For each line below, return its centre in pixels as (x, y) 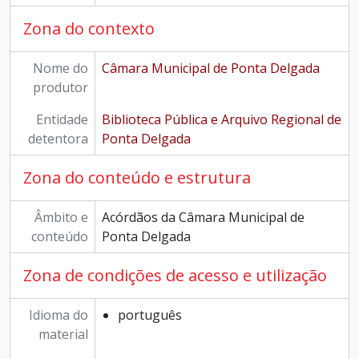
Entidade (62, 119)
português (149, 315)
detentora (58, 139)
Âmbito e (61, 217)
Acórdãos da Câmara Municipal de (203, 217)
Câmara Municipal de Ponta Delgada (210, 68)
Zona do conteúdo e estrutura (137, 177)
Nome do (60, 68)
